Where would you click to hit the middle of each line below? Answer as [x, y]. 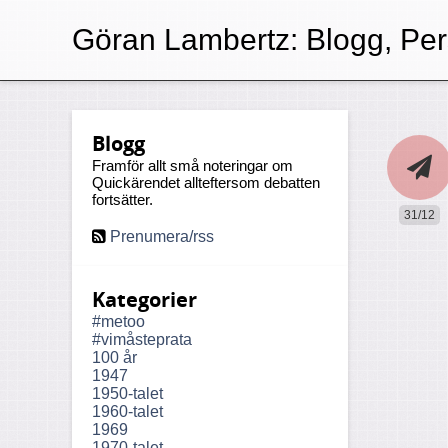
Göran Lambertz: [185, 39]
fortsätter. [122, 199]
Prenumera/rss [162, 236]
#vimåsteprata [142, 339]
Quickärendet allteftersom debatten [206, 182]
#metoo [118, 321]
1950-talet [127, 393]
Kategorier [144, 299]
